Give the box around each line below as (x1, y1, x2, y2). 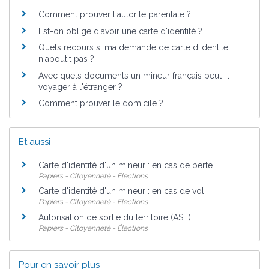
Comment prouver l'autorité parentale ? (38, 10, 191, 20)
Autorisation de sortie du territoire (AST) (38, 212, 191, 222)
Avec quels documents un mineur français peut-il (38, 70, 229, 80)
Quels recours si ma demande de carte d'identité (38, 43, 228, 53)
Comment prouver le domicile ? (38, 98, 163, 109)
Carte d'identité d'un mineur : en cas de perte (38, 160, 213, 170)
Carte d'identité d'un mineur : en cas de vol (38, 186, 204, 196)
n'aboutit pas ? (38, 54, 94, 64)
